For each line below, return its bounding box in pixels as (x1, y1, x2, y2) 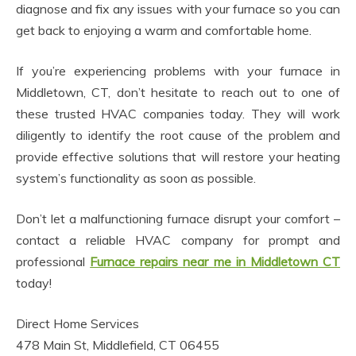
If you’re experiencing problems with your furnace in (16, 63, 340, 79)
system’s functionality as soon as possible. (16, 170, 256, 187)
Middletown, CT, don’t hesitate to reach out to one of (16, 84, 340, 101)
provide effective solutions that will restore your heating (16, 149, 340, 165)
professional (16, 253, 91, 270)
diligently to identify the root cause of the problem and (16, 127, 340, 144)
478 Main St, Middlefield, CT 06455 (16, 337, 219, 354)
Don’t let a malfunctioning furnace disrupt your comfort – (16, 211, 340, 227)
